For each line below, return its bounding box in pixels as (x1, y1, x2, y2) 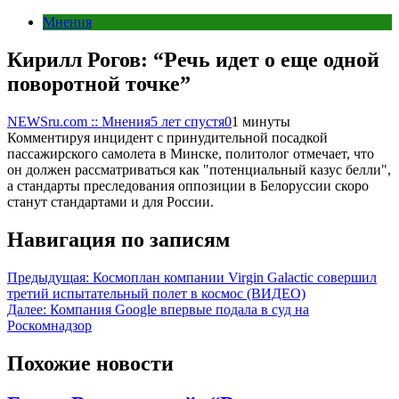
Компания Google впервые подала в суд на (50, 301, 309, 317)
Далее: (7, 301, 46, 317)
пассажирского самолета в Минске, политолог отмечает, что (7, 145, 374, 161)
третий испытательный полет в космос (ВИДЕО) (7, 285, 305, 301)
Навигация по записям (7, 227, 230, 251)
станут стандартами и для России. (7, 193, 214, 209)
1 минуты (232, 113, 290, 129)
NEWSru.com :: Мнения (7, 113, 151, 129)
